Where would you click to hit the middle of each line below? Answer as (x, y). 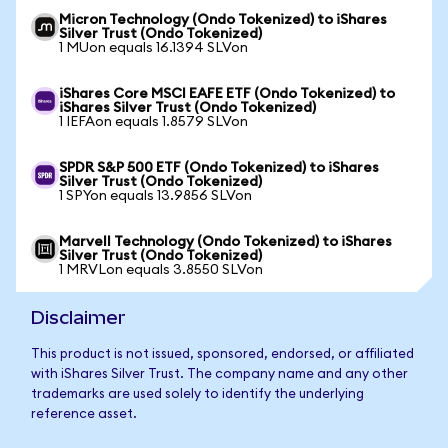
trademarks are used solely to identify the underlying (197, 394)
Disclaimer (78, 317)
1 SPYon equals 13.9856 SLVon (155, 196)
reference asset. (84, 414)
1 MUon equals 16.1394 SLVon (153, 48)
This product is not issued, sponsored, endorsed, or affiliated (222, 354)
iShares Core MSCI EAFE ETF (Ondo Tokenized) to (227, 94)
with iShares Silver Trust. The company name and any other (219, 374)
